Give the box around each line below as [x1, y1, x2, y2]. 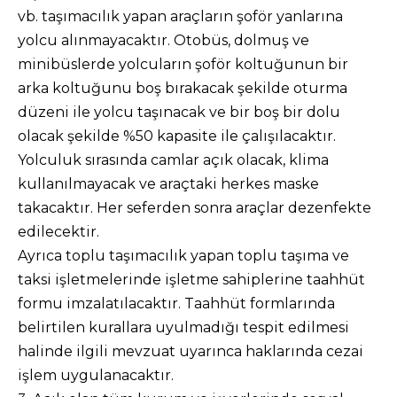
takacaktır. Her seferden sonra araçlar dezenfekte [18, 199, 371, 216]
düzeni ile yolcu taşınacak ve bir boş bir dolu [18, 104, 340, 121]
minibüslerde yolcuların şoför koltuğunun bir [18, 56, 348, 73]
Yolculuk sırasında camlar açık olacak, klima [18, 152, 329, 168]
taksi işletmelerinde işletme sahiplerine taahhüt [18, 271, 365, 288]
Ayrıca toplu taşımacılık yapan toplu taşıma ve [18, 247, 349, 264]
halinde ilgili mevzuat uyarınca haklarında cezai [18, 343, 363, 360]
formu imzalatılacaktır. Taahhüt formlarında [18, 295, 335, 312]
